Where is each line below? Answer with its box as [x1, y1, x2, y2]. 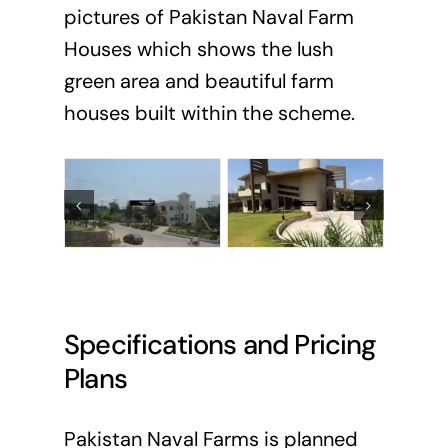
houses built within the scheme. [63, 99, 355, 126]
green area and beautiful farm [63, 67, 334, 94]
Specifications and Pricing [63, 326, 377, 362]
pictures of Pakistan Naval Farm [63, 3, 354, 30]
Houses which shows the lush [63, 35, 334, 62]
